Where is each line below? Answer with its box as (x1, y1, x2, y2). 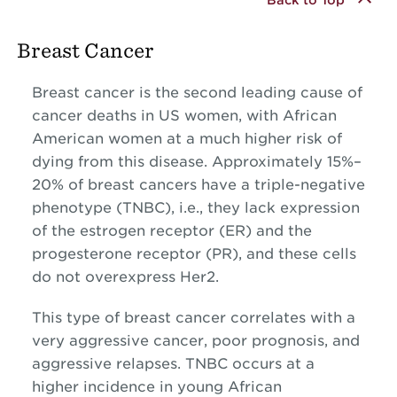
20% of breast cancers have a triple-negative (31, 176, 365, 194)
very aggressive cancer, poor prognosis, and (31, 332, 360, 350)
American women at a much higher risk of (31, 130, 342, 148)
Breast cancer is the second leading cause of (31, 84, 362, 102)
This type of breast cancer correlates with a (31, 309, 355, 327)
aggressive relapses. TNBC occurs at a (31, 355, 315, 373)
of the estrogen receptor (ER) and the (31, 222, 312, 240)
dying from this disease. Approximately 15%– (31, 153, 362, 171)
